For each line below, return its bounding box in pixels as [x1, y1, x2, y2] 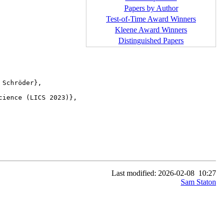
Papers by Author [124, 4, 178, 13]
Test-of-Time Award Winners [106, 15, 196, 24]
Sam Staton [181, 177, 216, 186]
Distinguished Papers [118, 36, 184, 45]
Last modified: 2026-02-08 [111, 168, 194, 177]
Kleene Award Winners [115, 26, 187, 34]
